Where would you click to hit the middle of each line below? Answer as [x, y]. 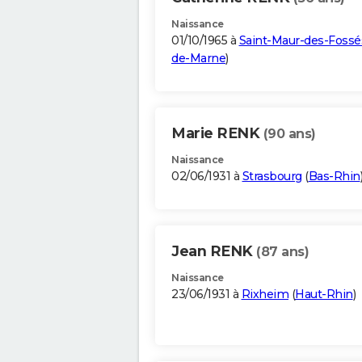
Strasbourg [272, 177]
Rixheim [265, 295]
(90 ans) [289, 134]
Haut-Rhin [324, 295]
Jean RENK [214, 252]
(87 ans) [282, 252]
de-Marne [198, 59]
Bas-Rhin [334, 177]
